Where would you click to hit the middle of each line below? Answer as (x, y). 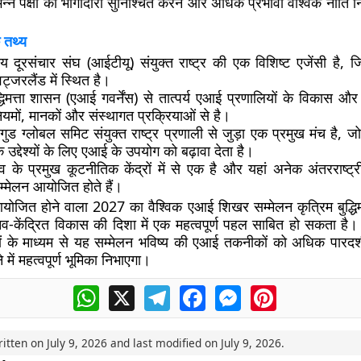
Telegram (198, 292)
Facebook (234, 292)
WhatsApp (130, 292)
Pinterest (304, 292)
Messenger (275, 292)
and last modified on (164, 343)
